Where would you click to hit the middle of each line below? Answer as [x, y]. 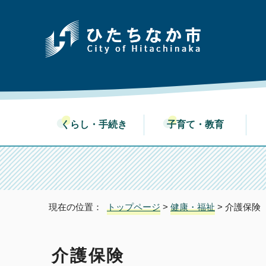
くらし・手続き [98, 124]
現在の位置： [78, 207]
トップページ [134, 207]
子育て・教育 [200, 124]
